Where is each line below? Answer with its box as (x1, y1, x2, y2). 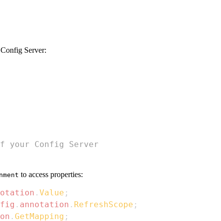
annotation (20, 199, 69, 209)
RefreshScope (74, 199, 133, 209)
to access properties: (19, 170, 83, 179)
